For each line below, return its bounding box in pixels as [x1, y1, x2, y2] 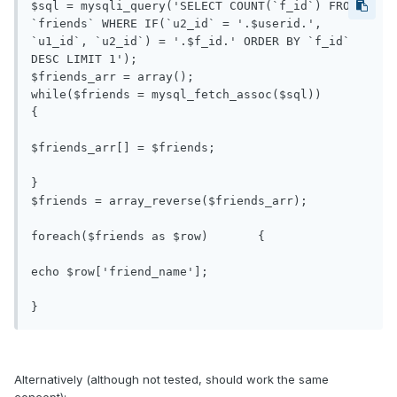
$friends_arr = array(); [31, 70, 194, 84]
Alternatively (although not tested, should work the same [14, 372, 329, 387]
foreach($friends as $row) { [31, 230, 208, 244]
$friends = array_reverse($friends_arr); [31, 194, 307, 208]
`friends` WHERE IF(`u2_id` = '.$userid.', [31, 17, 322, 31]
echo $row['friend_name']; [31, 265, 208, 279]
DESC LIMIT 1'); [31, 52, 137, 66]
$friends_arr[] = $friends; [31, 141, 215, 155]
